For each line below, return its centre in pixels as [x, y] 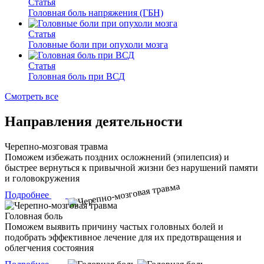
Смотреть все [32, 97]
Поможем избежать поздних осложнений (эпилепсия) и [117, 157]
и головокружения [42, 179]
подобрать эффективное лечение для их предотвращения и [123, 237]
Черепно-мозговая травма [56, 147]
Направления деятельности [94, 122]
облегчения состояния [49, 248]
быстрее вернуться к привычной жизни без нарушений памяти [131, 168]
